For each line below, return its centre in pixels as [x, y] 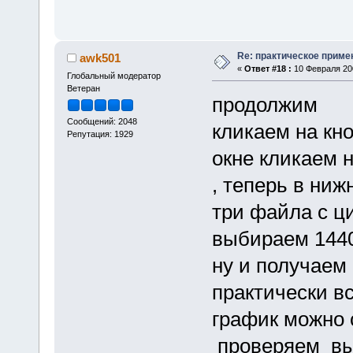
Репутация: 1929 [100, 134]
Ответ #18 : [268, 68]
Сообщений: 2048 [102, 122]
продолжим [264, 104]
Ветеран [83, 88]
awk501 [100, 58]
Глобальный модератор [113, 75]
